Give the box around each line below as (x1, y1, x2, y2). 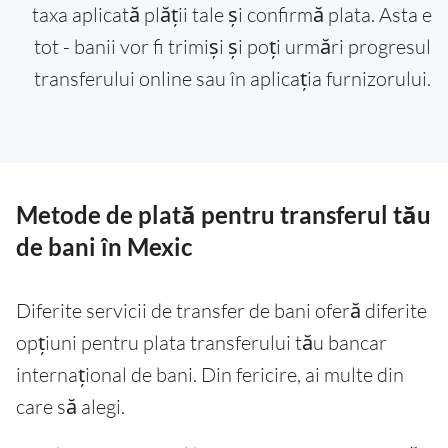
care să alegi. (16, 394, 125, 420)
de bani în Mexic (16, 232, 192, 262)
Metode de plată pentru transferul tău (16, 200, 431, 230)
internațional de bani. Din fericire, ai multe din (16, 362, 404, 388)
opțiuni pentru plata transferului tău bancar (16, 330, 387, 356)
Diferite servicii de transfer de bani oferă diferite (16, 298, 427, 324)
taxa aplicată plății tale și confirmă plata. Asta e (32, 2, 432, 28)
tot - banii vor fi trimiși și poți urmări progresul (33, 34, 431, 60)
